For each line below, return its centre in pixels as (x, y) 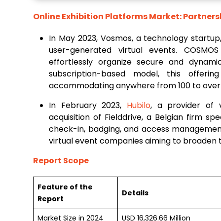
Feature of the (65, 187)
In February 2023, (88, 105)
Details (135, 193)
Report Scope (61, 161)
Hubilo (139, 105)
